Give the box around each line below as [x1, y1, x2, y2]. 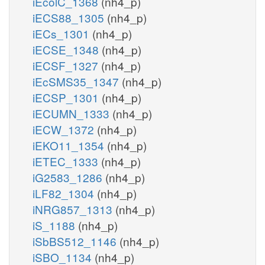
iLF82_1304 [33, 185, 97, 201]
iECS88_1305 [33, 9, 107, 25]
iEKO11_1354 [33, 137, 107, 153]
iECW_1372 [33, 121, 97, 137]
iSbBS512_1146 [33, 232, 119, 249]
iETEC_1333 [33, 153, 101, 169]
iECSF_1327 [33, 57, 101, 73]
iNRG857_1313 [33, 201, 115, 217]
